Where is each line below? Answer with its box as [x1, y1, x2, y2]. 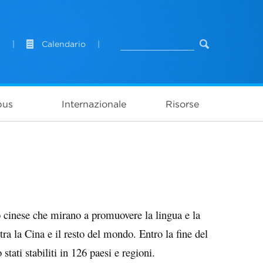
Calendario [42, 39, 86, 49]
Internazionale [61, 99, 126, 109]
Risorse [165, 99, 199, 109]
